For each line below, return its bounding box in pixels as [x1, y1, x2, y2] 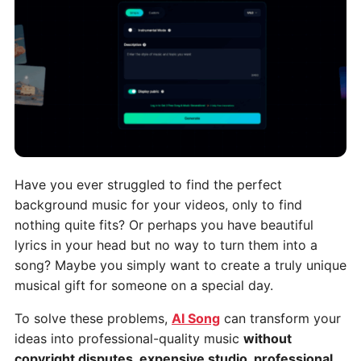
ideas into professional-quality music [15, 330, 243, 346]
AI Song [172, 309, 220, 326]
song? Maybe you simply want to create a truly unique [15, 256, 346, 273]
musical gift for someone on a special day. [15, 276, 273, 293]
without [243, 330, 292, 346]
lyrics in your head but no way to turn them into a [15, 236, 317, 253]
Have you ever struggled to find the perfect [15, 176, 282, 193]
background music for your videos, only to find [15, 196, 302, 213]
